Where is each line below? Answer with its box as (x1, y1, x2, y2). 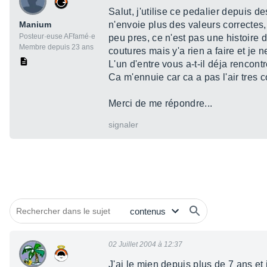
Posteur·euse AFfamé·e (19, 32, 95, 41)
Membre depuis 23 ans (19, 43, 94, 52)
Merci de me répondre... (108, 98, 213, 109)
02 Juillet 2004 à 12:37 (108, 240, 182, 249)
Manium (19, 20, 51, 30)
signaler (108, 120, 138, 130)
